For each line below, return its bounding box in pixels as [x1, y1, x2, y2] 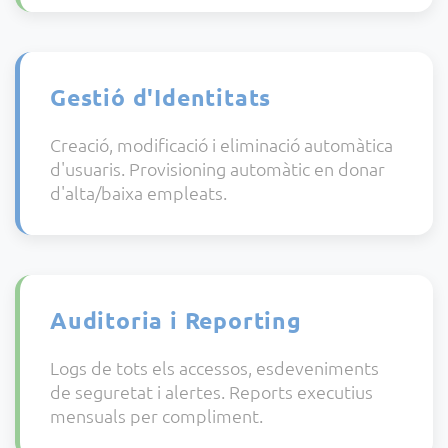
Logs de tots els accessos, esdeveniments [50, 355, 379, 379]
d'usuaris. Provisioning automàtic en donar [50, 156, 385, 180]
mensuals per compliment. [50, 403, 263, 427]
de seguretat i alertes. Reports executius [50, 379, 373, 403]
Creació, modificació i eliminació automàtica [50, 132, 393, 156]
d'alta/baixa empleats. [50, 180, 227, 204]
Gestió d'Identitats [50, 82, 272, 112]
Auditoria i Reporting [50, 305, 302, 335]
